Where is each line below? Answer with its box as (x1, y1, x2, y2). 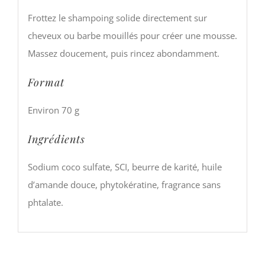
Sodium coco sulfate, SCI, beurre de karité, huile (27, 160, 222, 173)
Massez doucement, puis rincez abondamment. (27, 47, 219, 59)
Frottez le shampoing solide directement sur (27, 11, 207, 24)
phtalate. (27, 196, 63, 208)
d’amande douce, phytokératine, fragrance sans (27, 178, 221, 190)
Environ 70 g (27, 104, 79, 116)
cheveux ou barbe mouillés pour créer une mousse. (27, 29, 237, 41)
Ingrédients (27, 131, 85, 146)
